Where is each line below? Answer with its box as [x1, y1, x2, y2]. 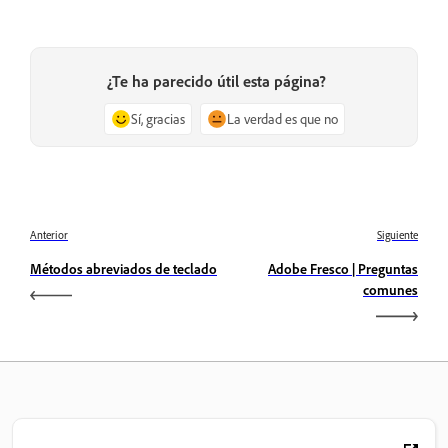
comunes [363, 280, 418, 298]
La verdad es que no [226, 109, 338, 127]
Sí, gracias [130, 109, 185, 127]
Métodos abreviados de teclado [30, 259, 217, 277]
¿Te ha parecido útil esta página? [106, 70, 326, 91]
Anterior [30, 227, 68, 242]
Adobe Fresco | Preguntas [268, 259, 418, 277]
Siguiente [377, 227, 418, 242]
